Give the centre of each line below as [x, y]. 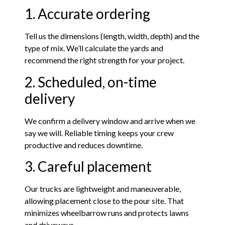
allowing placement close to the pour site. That [104, 200]
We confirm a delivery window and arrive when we [110, 121]
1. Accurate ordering [88, 14]
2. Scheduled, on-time [91, 82]
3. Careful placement [88, 166]
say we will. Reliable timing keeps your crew [99, 133]
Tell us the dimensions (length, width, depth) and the [112, 36]
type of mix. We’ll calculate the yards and [94, 48]
